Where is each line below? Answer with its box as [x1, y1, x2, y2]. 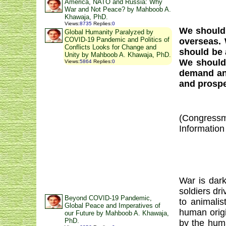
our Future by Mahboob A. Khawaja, [65, 209, 169, 217]
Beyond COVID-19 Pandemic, [65, 194, 152, 202]
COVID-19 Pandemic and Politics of [65, 36, 169, 43]
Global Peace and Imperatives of [65, 202, 160, 209]
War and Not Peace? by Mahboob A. [65, 6, 171, 13]
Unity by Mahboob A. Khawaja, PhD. [65, 51, 171, 59]
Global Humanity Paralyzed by [65, 28, 153, 36]
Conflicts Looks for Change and [65, 43, 156, 51]
